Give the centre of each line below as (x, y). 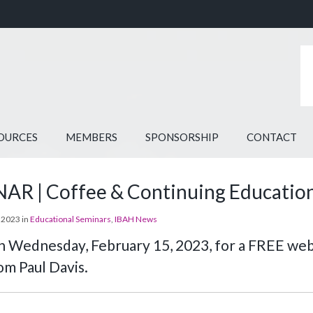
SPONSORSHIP (182, 137)
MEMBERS (92, 137)
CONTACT (272, 137)
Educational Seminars (71, 219)
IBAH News (136, 219)
